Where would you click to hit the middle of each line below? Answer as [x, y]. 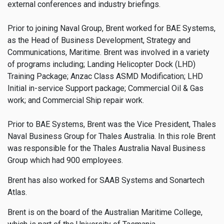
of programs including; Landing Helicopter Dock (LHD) [101, 64]
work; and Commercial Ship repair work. [76, 100]
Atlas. [17, 192]
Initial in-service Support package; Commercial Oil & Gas [105, 88]
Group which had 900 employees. [65, 160]
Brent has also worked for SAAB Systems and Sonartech [106, 180]
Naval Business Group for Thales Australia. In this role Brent [111, 136]
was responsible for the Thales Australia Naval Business [106, 148]
